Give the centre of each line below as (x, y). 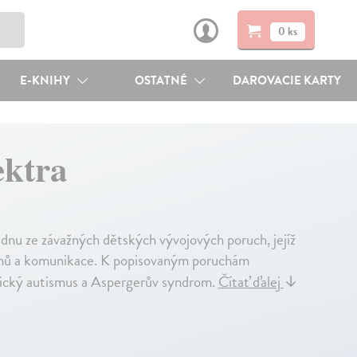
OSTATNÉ (163, 80)
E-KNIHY (46, 80)
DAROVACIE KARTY (287, 80)
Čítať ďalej (251, 282)
